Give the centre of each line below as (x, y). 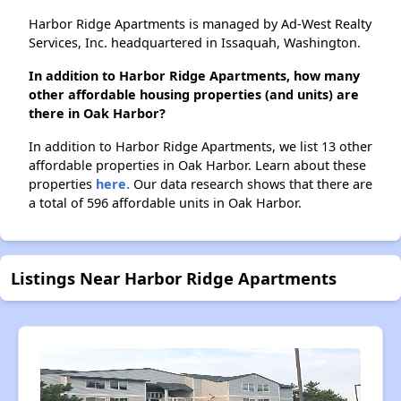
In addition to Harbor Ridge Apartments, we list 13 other (200, 147)
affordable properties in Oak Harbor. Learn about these (197, 166)
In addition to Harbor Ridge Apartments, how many (194, 76)
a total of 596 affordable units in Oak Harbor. (165, 203)
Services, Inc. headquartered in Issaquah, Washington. (195, 43)
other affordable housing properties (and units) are (194, 95)
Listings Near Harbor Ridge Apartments (174, 278)
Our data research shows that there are (251, 184)
